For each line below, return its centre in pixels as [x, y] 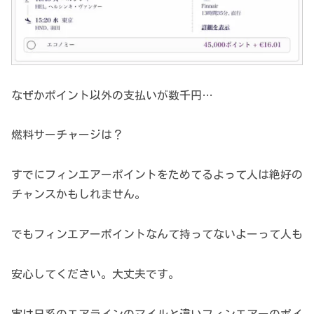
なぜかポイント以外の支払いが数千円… [112, 95]
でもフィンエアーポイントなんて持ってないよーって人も [157, 234]
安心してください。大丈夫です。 [95, 274]
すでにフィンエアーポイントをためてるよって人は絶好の [157, 175]
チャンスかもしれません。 [78, 194]
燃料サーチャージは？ [67, 135]
